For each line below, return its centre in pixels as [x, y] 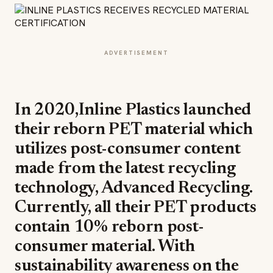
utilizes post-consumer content [128, 149]
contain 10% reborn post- [109, 227]
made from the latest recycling [125, 169]
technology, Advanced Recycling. [133, 188]
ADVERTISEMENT [136, 53]
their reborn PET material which [134, 130]
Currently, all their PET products [136, 208]
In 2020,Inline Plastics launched [133, 110]
